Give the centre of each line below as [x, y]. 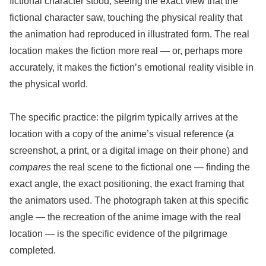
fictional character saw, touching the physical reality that [126, 17]
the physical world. [49, 84]
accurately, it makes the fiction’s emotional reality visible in [132, 67]
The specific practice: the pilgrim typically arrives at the [124, 118]
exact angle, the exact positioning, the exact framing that [127, 184]
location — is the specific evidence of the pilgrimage [118, 234]
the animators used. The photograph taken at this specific [129, 201]
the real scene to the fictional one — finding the [151, 167]
